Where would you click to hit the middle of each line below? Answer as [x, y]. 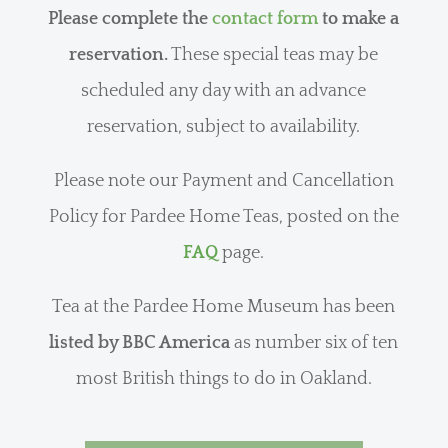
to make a [359, 18]
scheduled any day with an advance [224, 90]
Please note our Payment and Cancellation [223, 180]
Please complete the [130, 18]
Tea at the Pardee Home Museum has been [224, 306]
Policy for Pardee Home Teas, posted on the [223, 216]
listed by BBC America [140, 342]
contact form [265, 18]
